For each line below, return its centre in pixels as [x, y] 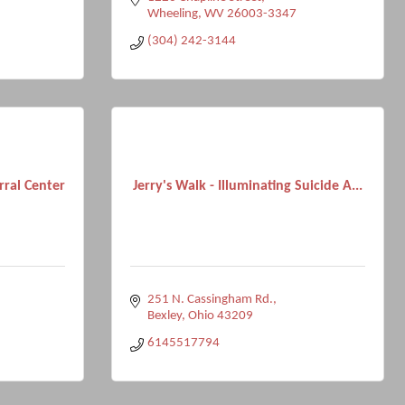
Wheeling [172, 14]
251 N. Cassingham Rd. [210, 300]
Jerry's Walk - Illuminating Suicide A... [248, 186]
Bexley [164, 316]
